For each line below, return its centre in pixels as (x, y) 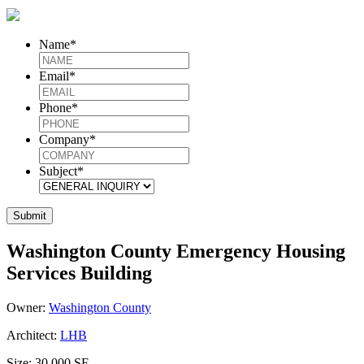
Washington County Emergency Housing (176, 251)
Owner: (26, 307)
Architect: (32, 335)
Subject (58, 171)
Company (64, 139)
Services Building (79, 273)
